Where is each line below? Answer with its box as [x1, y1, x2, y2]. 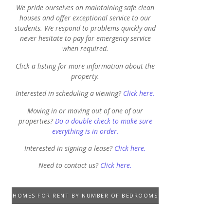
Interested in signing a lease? [24, 143, 114, 153]
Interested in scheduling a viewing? [16, 89, 123, 98]
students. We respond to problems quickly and [15, 23, 156, 33]
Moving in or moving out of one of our [27, 106, 143, 115]
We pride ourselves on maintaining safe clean [16, 3, 154, 13]
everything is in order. [52, 126, 119, 136]
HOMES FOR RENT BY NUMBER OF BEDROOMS [13, 191, 158, 199]
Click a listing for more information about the [16, 61, 155, 71]
